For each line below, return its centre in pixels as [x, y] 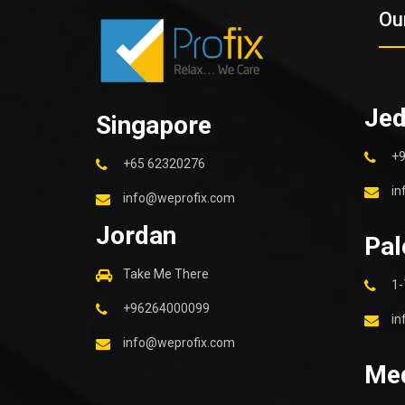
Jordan [136, 235]
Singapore [154, 125]
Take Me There [166, 273]
